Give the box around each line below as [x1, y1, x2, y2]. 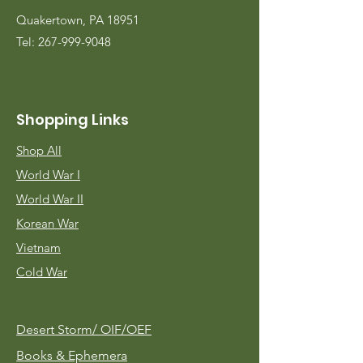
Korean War [16, 215, 79, 231]
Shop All [16, 142, 62, 158]
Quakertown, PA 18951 [16, 11, 139, 28]
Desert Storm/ [16, 321, 100, 337]
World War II [16, 190, 83, 207]
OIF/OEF [100, 321, 152, 337]
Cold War [16, 263, 67, 280]
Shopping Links [16, 109, 129, 130]
